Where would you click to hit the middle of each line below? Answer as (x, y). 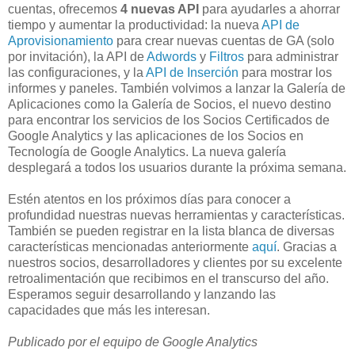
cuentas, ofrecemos (64, 9)
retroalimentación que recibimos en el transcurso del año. (168, 278)
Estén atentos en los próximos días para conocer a (149, 199)
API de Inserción (192, 72)
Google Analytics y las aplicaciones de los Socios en (156, 136)
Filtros (227, 56)
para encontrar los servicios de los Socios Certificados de (169, 120)
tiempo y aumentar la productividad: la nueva (135, 25)
